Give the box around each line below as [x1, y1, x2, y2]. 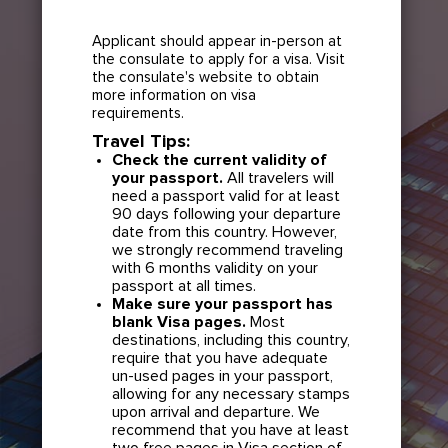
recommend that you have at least [112, 421, 350, 438]
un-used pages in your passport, [112, 367, 334, 384]
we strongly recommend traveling [112, 241, 344, 258]
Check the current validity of [112, 151, 328, 168]
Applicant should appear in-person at [92, 33, 343, 49]
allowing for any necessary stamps [112, 385, 351, 402]
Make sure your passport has [112, 295, 334, 312]
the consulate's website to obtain [92, 69, 320, 85]
